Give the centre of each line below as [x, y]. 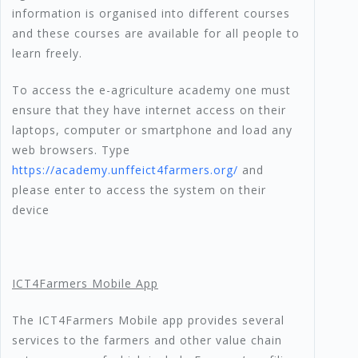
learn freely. [47, 54]
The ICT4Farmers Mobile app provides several [148, 320]
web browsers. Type [71, 150]
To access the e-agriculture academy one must [151, 90]
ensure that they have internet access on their [149, 110]
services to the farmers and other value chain [147, 340]
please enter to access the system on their [139, 190]
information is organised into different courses [151, 14]
